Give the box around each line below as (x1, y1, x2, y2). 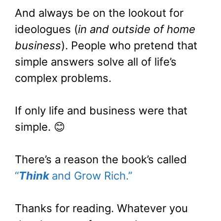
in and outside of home (78, 23, 195, 36)
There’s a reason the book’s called (15, 153, 187, 166)
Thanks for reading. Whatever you (15, 202, 188, 215)
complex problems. (15, 72, 111, 85)
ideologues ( (15, 23, 78, 36)
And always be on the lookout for (15, 6, 184, 20)
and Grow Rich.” (52, 169, 132, 183)
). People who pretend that (61, 39, 197, 52)
